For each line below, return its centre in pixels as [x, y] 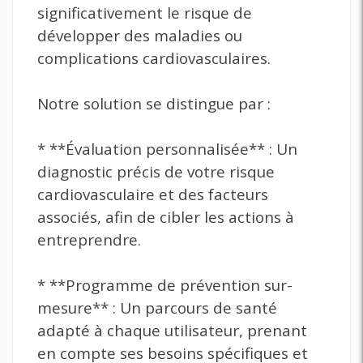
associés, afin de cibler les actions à [166, 217]
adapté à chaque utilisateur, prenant [172, 331]
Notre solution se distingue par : [154, 104]
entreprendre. [89, 240]
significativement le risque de [145, 13]
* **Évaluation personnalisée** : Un [167, 149]
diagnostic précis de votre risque [156, 172]
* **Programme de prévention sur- [165, 285]
